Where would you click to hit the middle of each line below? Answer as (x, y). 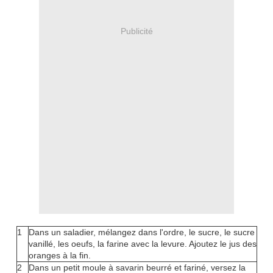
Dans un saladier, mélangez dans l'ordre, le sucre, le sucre (141, 232)
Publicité (136, 31)
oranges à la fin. (59, 256)
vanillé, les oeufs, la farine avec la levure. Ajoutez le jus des (142, 244)
